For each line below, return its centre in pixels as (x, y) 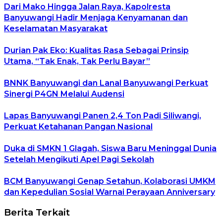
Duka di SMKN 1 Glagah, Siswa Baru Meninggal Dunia (110, 149)
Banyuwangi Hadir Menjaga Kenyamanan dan (96, 18)
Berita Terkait (37, 212)
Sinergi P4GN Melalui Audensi (64, 94)
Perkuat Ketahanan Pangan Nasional (78, 127)
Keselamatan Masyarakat (56, 29)
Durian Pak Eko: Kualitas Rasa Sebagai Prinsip (96, 51)
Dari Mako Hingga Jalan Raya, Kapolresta (87, 7)
